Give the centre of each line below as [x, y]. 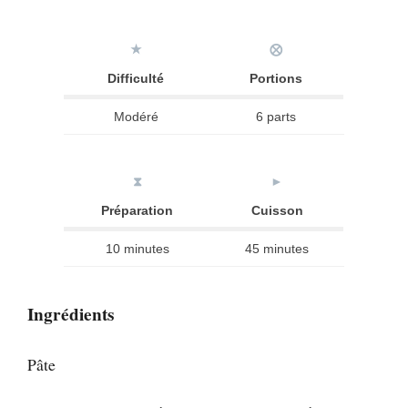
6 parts [275, 117]
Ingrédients [71, 314]
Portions [275, 79]
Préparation [137, 211]
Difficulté [136, 79]
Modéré [136, 117]
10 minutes [137, 249]
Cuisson [277, 211]
